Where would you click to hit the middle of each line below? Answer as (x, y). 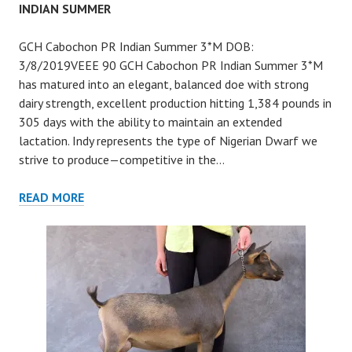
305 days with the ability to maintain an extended (150, 122)
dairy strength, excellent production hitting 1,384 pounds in (175, 103)
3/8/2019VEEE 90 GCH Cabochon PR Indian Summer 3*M (171, 65)
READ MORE (51, 197)
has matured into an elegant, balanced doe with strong (164, 84)
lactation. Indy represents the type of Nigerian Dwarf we (168, 141)
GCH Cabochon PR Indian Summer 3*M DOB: (136, 46)
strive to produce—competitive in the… (122, 159)
